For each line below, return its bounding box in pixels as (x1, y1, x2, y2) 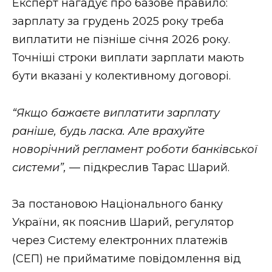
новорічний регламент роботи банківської (12, 142, 257, 156)
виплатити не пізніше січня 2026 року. (12, 32, 230, 46)
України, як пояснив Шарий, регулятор (12, 216, 234, 229)
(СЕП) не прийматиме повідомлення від (12, 252, 241, 266)
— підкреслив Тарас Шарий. (66, 160, 233, 174)
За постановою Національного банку (12, 197, 223, 211)
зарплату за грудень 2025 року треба (12, 14, 224, 28)
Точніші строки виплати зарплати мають (12, 50, 244, 64)
